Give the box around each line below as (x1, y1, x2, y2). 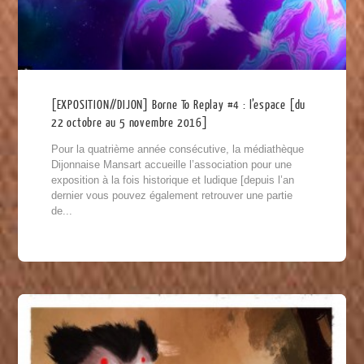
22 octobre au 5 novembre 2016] (50, 115, 208, 130)
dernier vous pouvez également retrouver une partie (50, 188, 292, 201)
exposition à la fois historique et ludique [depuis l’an (50, 173, 294, 186)
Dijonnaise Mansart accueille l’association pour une (50, 158, 292, 171)
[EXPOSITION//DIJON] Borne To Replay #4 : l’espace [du (50, 97, 306, 112)
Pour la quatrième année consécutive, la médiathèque (50, 142, 304, 155)
